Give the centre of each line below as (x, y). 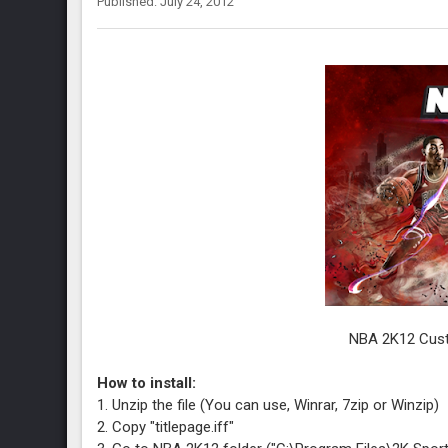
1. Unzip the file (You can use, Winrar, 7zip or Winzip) (268, 405)
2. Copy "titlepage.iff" (166, 427)
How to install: (147, 383)
